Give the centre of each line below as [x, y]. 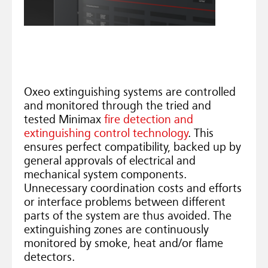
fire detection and [149, 120]
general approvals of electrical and [110, 161]
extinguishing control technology [106, 134]
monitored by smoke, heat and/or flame [124, 244]
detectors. [49, 258]
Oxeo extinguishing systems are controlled [130, 92]
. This [201, 134]
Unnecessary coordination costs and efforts [133, 189]
